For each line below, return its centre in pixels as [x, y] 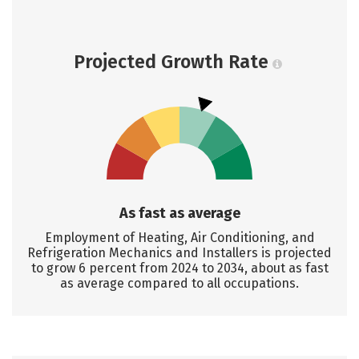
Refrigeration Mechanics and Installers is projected [179, 253]
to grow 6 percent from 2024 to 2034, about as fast [179, 268]
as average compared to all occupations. [179, 283]
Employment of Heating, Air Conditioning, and [179, 238]
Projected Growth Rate [171, 62]
